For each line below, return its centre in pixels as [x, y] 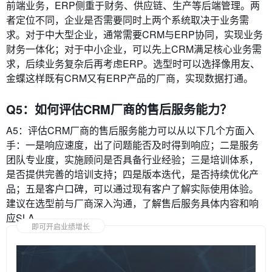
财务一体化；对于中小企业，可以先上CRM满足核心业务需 [134, 49]
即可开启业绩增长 [61, 226]
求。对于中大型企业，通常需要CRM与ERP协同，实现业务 [134, 35]
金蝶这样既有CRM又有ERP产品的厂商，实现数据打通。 [130, 78]
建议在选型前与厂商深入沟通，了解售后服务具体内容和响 [132, 203]
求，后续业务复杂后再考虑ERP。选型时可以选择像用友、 [133, 64]
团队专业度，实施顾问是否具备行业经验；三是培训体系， [132, 160]
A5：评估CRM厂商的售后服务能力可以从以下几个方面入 [130, 131]
